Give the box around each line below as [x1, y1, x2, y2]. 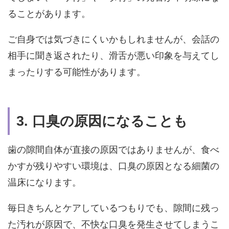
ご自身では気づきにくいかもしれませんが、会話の [7, 34, 219, 44]
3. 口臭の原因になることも [16, 113, 188, 129]
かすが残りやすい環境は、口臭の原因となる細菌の [7, 161, 219, 172]
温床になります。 [7, 177, 81, 188]
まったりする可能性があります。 [7, 66, 146, 77]
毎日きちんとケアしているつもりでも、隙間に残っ [7, 203, 219, 214]
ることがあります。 [7, 8, 90, 19]
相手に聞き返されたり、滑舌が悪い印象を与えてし [7, 50, 219, 61]
